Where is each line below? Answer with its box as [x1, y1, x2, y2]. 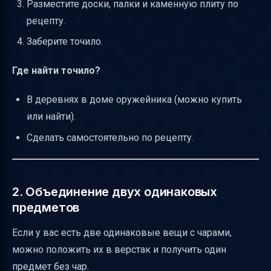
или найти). [27, 111, 76, 123]
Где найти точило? [12, 65, 100, 77]
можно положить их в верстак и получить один [12, 243, 226, 255]
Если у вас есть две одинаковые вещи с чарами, [12, 226, 232, 238]
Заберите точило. [27, 36, 103, 48]
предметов [12, 200, 80, 215]
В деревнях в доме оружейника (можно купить [27, 94, 242, 106]
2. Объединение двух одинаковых [12, 184, 217, 199]
